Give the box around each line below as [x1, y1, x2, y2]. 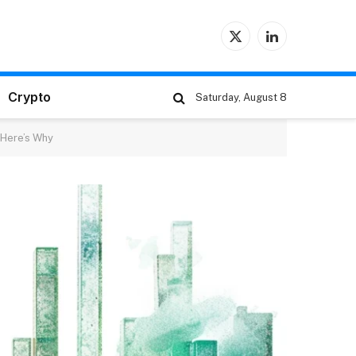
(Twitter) [234, 52, 279, 66]
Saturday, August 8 [195, 91, 288, 103]
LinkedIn [271, 36, 315, 49]
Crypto [8, 89, 51, 105]
